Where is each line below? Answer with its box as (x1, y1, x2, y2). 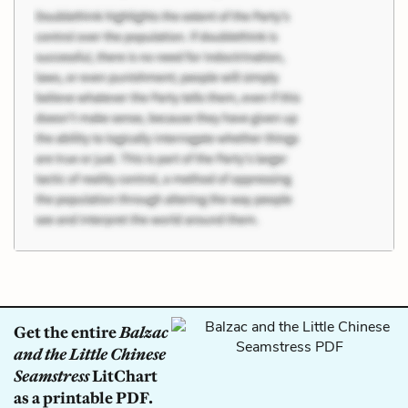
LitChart (89, 365, 158, 386)
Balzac (119, 321, 168, 342)
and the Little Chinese (14, 343, 166, 364)
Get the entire (14, 321, 119, 342)
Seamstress (14, 365, 89, 386)
